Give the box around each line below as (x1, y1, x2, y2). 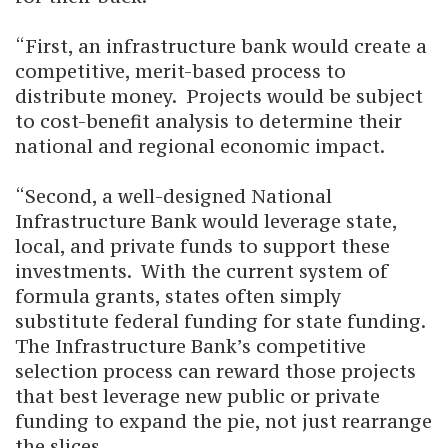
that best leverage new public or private (15, 384, 380, 408)
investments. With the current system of (15, 259, 388, 283)
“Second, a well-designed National (15, 184, 332, 208)
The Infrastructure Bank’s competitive (15, 334, 366, 358)
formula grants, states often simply (15, 284, 341, 308)
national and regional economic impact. (15, 134, 385, 158)
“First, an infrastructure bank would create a (15, 34, 427, 58)
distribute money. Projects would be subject (15, 84, 423, 108)
